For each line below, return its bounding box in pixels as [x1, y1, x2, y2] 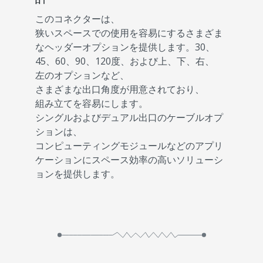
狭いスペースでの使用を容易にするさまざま [35, 26, 223, 39]
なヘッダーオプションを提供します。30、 [35, 41, 215, 53]
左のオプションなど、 [35, 69, 129, 82]
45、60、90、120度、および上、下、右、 [35, 55, 214, 68]
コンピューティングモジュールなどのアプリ [35, 139, 223, 152]
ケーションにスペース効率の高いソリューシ [35, 153, 223, 166]
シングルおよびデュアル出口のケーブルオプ [35, 111, 223, 124]
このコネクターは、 [35, 12, 120, 25]
